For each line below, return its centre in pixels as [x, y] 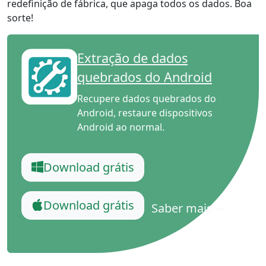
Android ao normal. [121, 127]
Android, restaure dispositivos [145, 113]
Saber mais [182, 208]
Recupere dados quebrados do [147, 98]
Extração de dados [132, 58]
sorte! [20, 18]
